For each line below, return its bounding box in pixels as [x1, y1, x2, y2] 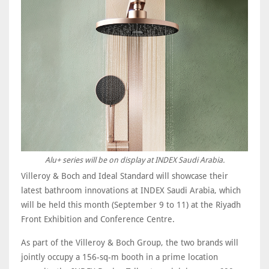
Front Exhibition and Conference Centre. [21, 214, 175, 224]
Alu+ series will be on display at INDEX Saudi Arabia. [44, 155, 225, 165]
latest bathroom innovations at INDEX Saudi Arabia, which [21, 185, 241, 195]
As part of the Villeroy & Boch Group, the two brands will [21, 237, 238, 247]
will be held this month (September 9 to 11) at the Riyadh [21, 199, 241, 210]
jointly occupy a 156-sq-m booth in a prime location [21, 252, 218, 262]
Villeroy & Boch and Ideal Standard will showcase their [21, 171, 228, 181]
